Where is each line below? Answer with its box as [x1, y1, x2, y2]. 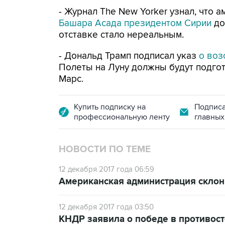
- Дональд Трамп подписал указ [59, 50, 199, 62]
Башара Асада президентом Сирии [59, 18, 211, 29]
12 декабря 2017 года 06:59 [59, 165, 154, 174]
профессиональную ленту [74, 112, 170, 122]
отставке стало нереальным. [59, 29, 184, 41]
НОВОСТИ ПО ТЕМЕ [59, 144, 151, 155]
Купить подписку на [74, 102, 146, 112]
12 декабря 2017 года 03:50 [59, 202, 154, 211]
